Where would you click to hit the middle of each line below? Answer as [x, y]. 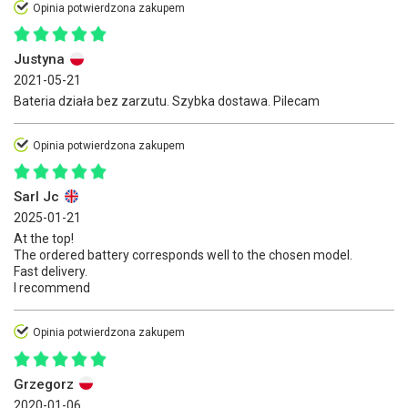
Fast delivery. [51, 272]
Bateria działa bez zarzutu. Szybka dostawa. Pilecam [167, 102]
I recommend [52, 288]
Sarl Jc [38, 197]
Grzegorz [46, 384]
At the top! [44, 239]
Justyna [41, 60]
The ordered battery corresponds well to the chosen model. [183, 255]
